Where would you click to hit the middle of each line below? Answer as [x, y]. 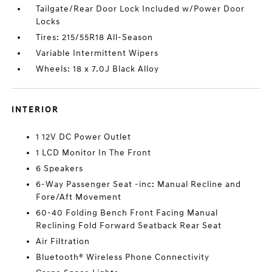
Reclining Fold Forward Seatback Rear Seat [129, 226]
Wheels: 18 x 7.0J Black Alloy [98, 69]
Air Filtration [63, 241]
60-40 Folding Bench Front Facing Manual [127, 213]
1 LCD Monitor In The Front [94, 153]
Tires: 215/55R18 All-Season [95, 37]
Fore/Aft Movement [79, 197]
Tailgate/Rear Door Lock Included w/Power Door [141, 9]
